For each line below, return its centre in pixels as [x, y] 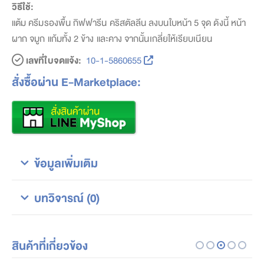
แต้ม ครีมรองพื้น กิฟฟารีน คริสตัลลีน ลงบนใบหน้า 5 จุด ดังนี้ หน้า [129, 22]
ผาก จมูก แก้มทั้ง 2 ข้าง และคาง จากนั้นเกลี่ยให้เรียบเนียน [112, 38]
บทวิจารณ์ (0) [67, 197]
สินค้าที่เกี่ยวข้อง [50, 245]
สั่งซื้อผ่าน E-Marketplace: [76, 81]
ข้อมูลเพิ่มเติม [66, 162]
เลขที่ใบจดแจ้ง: [53, 60]
